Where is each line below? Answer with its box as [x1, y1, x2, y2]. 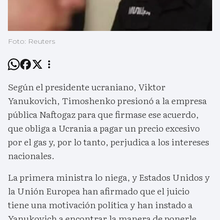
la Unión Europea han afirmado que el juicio [8, 184, 190, 198]
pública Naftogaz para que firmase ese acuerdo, [8, 108, 199, 121]
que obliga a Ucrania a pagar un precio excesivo [8, 121, 200, 135]
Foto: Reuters [8, 37, 55, 46]
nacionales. [8, 149, 55, 163]
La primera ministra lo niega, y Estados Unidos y [8, 170, 210, 184]
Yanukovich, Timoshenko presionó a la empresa [8, 94, 207, 108]
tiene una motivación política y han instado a [8, 198, 192, 212]
